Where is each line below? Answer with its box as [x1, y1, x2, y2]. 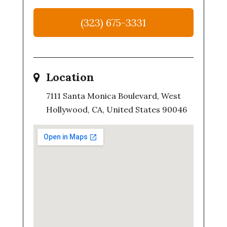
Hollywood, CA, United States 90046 [46, 104, 187, 115]
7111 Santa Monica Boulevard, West [46, 91, 181, 101]
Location [46, 70, 94, 84]
